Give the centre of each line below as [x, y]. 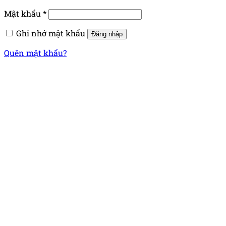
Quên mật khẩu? [35, 53]
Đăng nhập [107, 34]
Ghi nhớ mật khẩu [51, 33]
